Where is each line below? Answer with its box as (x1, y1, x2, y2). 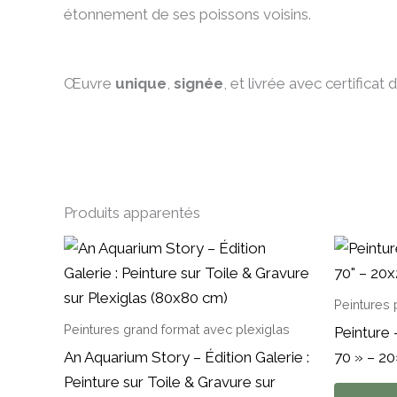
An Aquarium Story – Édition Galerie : (64, 347, 309, 366)
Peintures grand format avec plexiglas (64, 322, 290, 338)
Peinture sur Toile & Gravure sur (64, 372, 276, 391)
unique (115, 74, 167, 93)
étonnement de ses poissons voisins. (64, 5, 311, 24)
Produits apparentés (64, 203, 200, 222)
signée (174, 74, 223, 93)
